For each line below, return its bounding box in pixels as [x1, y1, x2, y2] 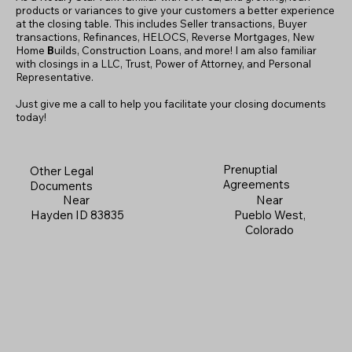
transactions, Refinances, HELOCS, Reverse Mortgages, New [16, 31, 315, 44]
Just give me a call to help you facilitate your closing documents [16, 97, 327, 111]
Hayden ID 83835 [31, 207, 125, 223]
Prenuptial [222, 162, 277, 178]
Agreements [222, 177, 290, 192]
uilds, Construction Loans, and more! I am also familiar [54, 44, 317, 57]
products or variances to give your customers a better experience [16, 4, 335, 17]
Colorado [245, 222, 295, 238]
